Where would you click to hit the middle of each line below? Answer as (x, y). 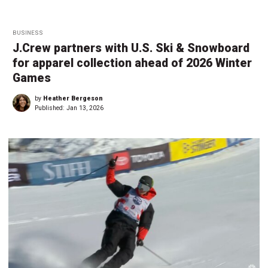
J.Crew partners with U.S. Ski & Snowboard (131, 48)
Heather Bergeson (73, 98)
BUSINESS (28, 32)
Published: (51, 108)
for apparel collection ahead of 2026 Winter (132, 63)
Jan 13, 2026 (85, 108)
